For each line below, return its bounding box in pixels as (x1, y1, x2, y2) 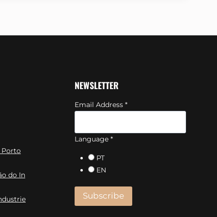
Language (75, 134, 110, 143)
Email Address (75, 100, 125, 109)
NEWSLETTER (75, 79, 119, 92)
